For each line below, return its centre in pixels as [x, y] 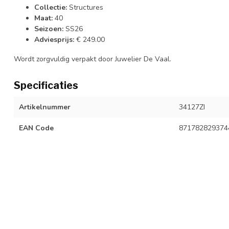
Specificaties [46, 85]
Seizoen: [49, 29]
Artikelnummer [45, 107]
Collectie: [51, 7]
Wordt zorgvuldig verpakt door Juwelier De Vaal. [93, 59]
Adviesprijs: [54, 39]
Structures [85, 7]
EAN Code [36, 128]
